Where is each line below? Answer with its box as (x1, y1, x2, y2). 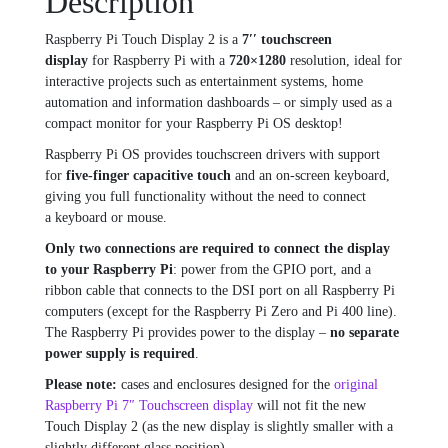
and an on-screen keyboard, (231, 168, 390, 184)
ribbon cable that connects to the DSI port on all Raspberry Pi (45, 283, 395, 299)
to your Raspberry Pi (45, 262, 173, 278)
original (334, 377, 378, 393)
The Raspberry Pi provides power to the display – (45, 325, 330, 341)
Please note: (45, 377, 121, 393)
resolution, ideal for (286, 53, 402, 69)
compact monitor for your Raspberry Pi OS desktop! (45, 116, 343, 132)
